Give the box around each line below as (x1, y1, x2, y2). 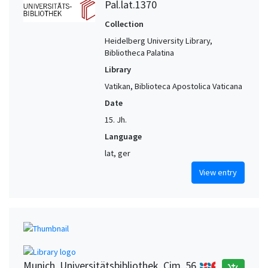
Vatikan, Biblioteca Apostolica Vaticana (105, 81, 242, 92)
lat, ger (105, 148, 130, 159)
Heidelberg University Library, (105, 35, 212, 47)
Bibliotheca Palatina (105, 47, 174, 59)
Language (105, 131, 142, 142)
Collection (105, 19, 144, 30)
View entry (199, 167, 237, 178)
